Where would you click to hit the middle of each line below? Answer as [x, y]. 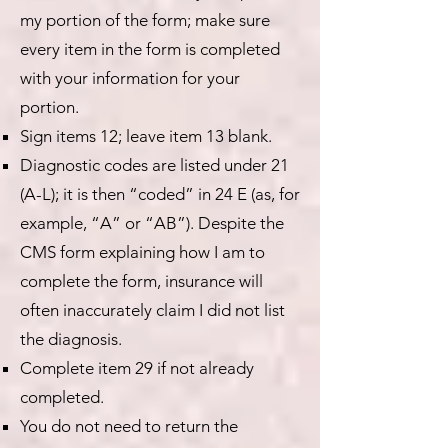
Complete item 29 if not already [137, 368]
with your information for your [130, 78]
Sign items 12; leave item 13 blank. [146, 136]
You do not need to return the [129, 426]
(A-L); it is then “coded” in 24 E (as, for [160, 194]
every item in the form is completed [150, 49]
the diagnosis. [71, 339]
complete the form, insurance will [141, 281]
